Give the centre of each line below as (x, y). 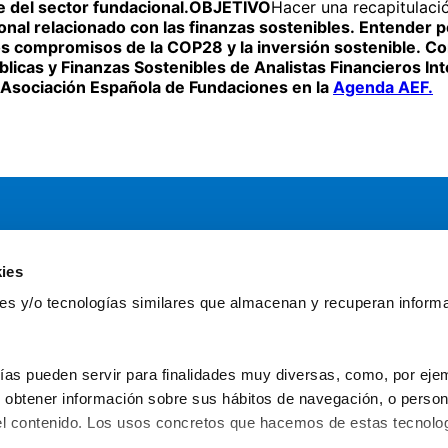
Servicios (93, 287)
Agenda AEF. (383, 87)
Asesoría (124, 327)
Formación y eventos (169, 351)
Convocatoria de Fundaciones (203, 375)
